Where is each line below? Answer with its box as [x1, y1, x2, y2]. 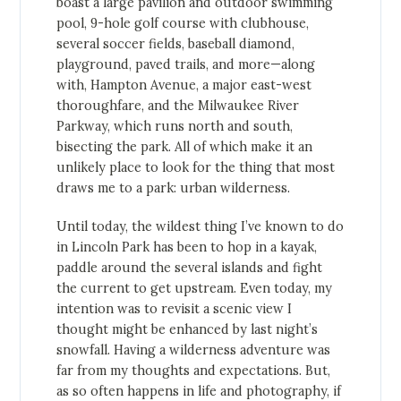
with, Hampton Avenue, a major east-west [56, 77, 312, 94]
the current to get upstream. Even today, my [56, 280, 333, 297]
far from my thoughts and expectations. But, [56, 363, 331, 380]
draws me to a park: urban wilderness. [56, 180, 291, 197]
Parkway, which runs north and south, [56, 118, 294, 135]
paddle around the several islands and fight [56, 260, 323, 277]
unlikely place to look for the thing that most [56, 159, 336, 176]
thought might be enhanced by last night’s [56, 321, 319, 338]
